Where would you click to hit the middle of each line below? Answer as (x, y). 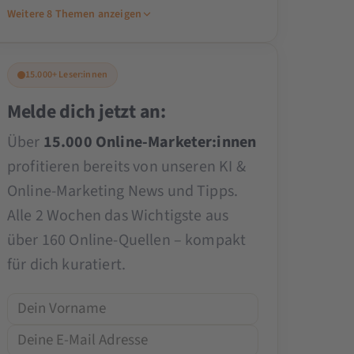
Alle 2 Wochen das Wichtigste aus (118, 215)
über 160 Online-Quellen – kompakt (126, 240)
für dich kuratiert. (66, 264)
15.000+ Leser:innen (66, 74)
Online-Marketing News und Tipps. (122, 191)
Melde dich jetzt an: (86, 111)
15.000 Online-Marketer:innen (150, 142)
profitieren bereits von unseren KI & (126, 166)
